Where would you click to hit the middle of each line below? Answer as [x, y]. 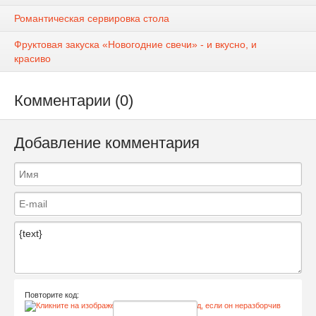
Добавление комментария [107, 143]
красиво [32, 59]
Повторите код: [52, 294]
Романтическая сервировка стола [92, 19]
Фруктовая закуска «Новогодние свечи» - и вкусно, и [135, 45]
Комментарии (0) [74, 101]
